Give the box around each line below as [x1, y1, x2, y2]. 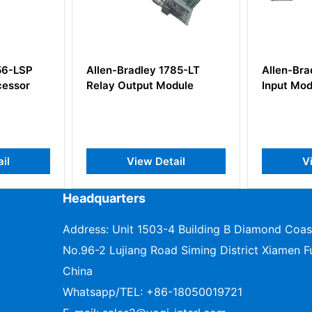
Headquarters [62, 191, 146, 205]
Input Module [150, 78, 217, 92]
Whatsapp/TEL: [62, 285, 146, 299]
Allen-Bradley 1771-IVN [150, 63, 269, 77]
